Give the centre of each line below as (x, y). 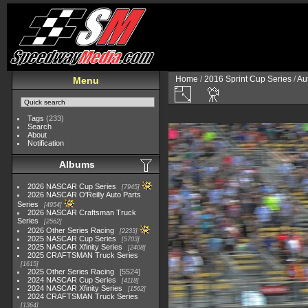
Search (40, 126)
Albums (77, 164)
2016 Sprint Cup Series (248, 79)
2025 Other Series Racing (71, 272)
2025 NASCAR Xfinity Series (75, 247)
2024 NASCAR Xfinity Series (75, 288)
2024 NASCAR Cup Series (72, 280)
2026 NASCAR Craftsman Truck (82, 212)
